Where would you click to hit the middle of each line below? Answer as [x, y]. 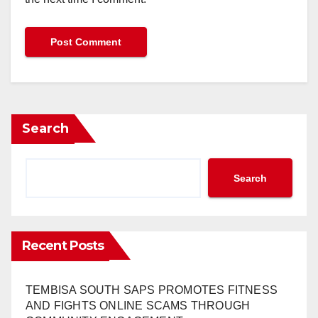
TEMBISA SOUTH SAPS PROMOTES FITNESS [152, 290]
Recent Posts [63, 246]
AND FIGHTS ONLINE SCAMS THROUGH [138, 306]
